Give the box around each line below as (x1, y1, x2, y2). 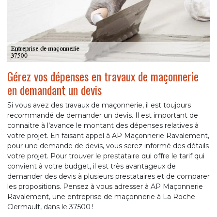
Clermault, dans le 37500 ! (7, 202, 93, 212)
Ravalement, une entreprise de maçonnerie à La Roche (7, 192, 195, 201)
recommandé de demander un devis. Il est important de (7, 111, 198, 120)
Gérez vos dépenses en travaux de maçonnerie (7, 67, 199, 85)
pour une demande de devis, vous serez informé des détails (7, 141, 209, 151)
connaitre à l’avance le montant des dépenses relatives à (7, 121, 199, 130)
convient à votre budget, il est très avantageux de (7, 162, 176, 171)
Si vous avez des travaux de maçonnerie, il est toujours (7, 101, 191, 110)
